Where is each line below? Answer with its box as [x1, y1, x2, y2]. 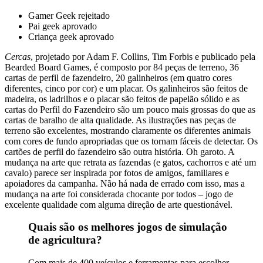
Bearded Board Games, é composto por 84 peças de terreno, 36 [5, 62, 239, 72]
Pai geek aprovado [28, 21, 97, 31]
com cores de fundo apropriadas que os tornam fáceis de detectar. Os [5, 136, 258, 146]
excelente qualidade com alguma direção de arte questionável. [5, 199, 232, 210]
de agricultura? [28, 234, 102, 247]
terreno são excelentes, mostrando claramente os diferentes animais [5, 125, 251, 136]
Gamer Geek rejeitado [28, 10, 110, 21]
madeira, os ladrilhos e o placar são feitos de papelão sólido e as [5, 93, 240, 104]
